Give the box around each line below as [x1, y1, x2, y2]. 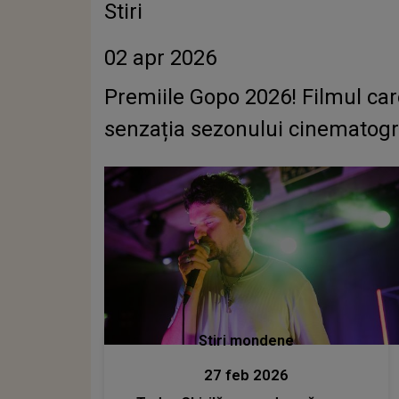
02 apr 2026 [104, 45, 216, 71]
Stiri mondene [198, 331, 294, 349]
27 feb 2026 [203, 366, 289, 384]
